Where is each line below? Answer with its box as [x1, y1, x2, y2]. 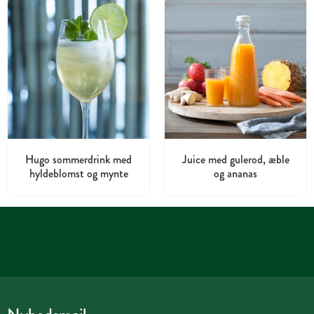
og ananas [214, 165, 257, 182]
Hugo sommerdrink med [25, 151, 132, 168]
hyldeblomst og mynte [29, 165, 128, 182]
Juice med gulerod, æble [182, 151, 289, 168]
